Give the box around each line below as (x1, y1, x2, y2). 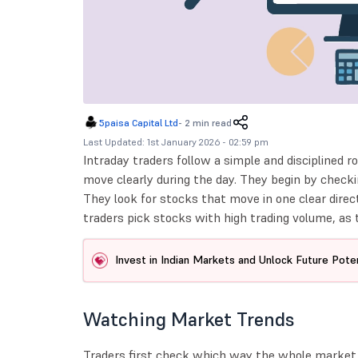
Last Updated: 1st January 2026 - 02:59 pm (82, 135, 268, 148)
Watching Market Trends (82, 306, 295, 332)
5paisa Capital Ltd (98, 116, 178, 129)
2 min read (184, 116, 232, 129)
